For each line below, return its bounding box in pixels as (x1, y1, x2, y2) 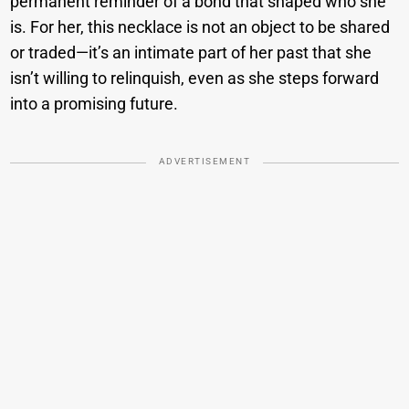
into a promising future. (10, 94, 179, 114)
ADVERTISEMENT (158, 156, 251, 167)
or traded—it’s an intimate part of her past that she (10, 43, 372, 63)
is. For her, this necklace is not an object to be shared (10, 17, 391, 37)
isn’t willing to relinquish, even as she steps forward (10, 68, 380, 89)
